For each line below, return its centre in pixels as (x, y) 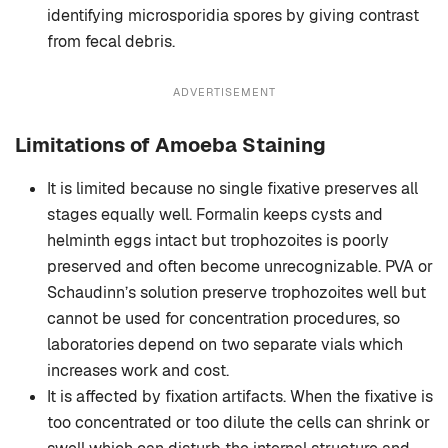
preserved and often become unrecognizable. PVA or (240, 267)
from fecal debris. (111, 42)
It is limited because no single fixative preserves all (232, 189)
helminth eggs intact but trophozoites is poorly (218, 241)
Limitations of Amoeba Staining (170, 145)
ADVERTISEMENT (224, 92)
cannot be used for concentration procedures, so (223, 319)
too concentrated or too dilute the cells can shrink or (238, 423)
